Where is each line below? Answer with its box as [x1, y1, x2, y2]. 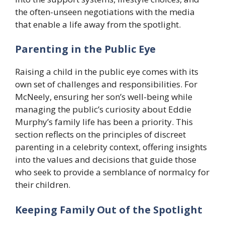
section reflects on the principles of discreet [15, 129, 186, 141]
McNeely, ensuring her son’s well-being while [15, 91, 192, 103]
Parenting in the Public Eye [15, 42, 158, 56]
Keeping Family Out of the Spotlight [15, 202, 202, 216]
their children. [15, 179, 70, 191]
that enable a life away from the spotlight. [15, 18, 181, 30]
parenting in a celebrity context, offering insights [15, 141, 207, 153]
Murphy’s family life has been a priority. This [15, 116, 193, 128]
